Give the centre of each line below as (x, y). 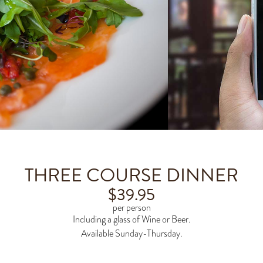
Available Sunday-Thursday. (131, 234)
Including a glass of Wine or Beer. (131, 220)
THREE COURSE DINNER (131, 175)
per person (131, 208)
